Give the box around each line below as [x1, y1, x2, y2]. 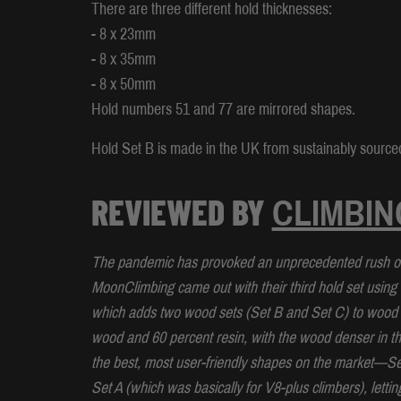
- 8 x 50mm [90, 74, 156, 93]
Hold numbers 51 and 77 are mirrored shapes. [90, 99, 355, 118]
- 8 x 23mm [90, 24, 156, 43]
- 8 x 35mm [90, 49, 156, 68]
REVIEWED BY [90, 189, 272, 233]
